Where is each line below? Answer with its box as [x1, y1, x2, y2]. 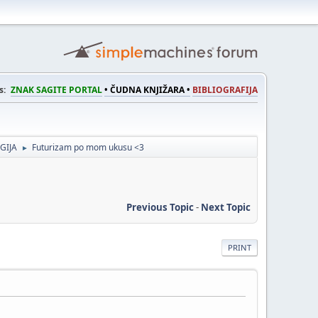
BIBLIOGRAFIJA [192, 84, 258, 96]
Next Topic [201, 200, 251, 214]
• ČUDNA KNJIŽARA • [104, 84, 190, 96]
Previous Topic [126, 200, 194, 214]
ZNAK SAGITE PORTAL [11, 84, 102, 96]
